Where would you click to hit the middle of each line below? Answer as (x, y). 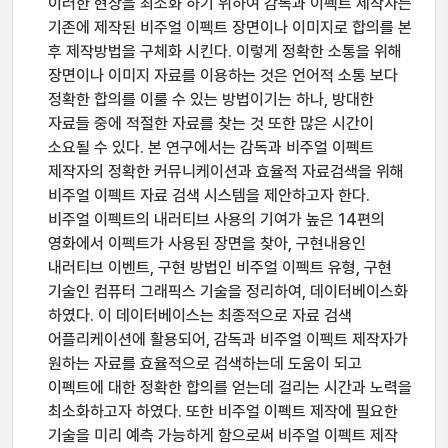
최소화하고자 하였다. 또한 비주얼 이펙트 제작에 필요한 (223, 411)
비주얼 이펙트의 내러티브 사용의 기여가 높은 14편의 (216, 219)
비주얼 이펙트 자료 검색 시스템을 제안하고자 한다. (209, 195)
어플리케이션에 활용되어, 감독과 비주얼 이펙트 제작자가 (228, 339)
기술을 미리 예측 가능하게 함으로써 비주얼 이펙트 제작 (223, 435)
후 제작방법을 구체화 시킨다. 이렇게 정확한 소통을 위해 (225, 51)
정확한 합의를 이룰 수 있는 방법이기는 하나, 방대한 (211, 99)
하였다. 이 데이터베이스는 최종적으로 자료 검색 (200, 315)
